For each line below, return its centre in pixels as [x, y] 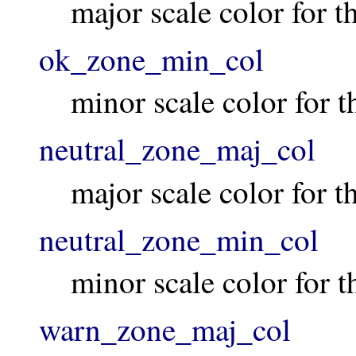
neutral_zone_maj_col [177, 149]
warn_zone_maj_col [165, 329]
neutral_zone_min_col [179, 239]
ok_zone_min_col [151, 58]
